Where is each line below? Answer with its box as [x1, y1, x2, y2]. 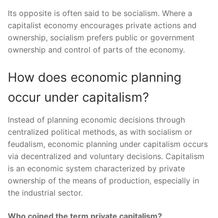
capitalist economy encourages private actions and [8, 20, 197, 31]
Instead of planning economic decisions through [8, 114, 185, 125]
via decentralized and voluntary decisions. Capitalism [8, 151, 204, 161]
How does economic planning [8, 69, 182, 85]
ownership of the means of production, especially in [8, 175, 199, 185]
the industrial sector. [8, 187, 83, 198]
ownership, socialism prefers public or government [8, 33, 195, 43]
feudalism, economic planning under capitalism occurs [8, 139, 208, 149]
